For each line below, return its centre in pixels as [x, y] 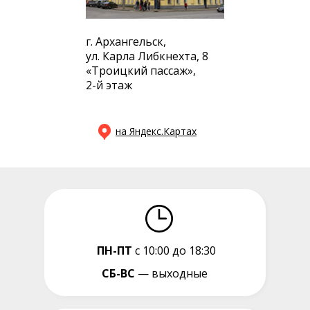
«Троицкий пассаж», [141, 71]
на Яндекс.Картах [156, 131]
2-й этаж [109, 85]
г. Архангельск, [126, 42]
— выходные [171, 273]
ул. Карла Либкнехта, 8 [147, 56]
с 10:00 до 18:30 [174, 250]
